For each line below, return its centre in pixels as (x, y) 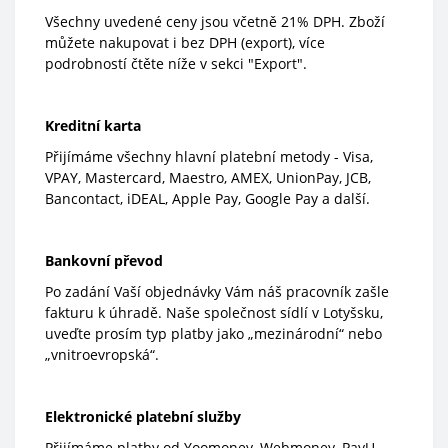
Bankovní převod (104, 261)
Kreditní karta (93, 126)
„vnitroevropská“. (102, 355)
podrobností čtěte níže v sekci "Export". (176, 64)
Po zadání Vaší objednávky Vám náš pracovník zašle (217, 292)
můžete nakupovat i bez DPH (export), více (185, 43)
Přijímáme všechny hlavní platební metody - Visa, (209, 157)
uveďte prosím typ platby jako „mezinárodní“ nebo (213, 334)
